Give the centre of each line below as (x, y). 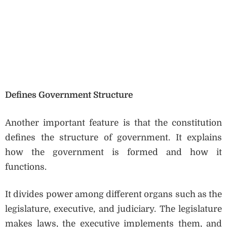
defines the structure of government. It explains (113, 137)
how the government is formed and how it (113, 152)
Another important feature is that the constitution (113, 123)
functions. (26, 167)
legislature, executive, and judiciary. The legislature (113, 209)
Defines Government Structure (69, 95)
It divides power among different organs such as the (113, 195)
